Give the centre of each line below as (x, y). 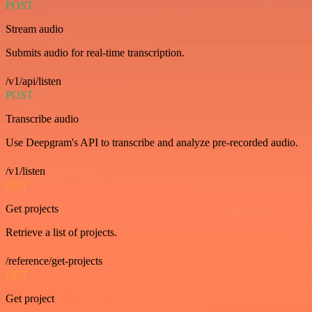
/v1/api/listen (33, 81)
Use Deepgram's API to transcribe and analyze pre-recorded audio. (152, 142)
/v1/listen (25, 171)
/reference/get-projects (54, 261)
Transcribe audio (42, 119)
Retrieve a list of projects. (61, 232)
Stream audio (34, 29)
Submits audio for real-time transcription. (95, 53)
